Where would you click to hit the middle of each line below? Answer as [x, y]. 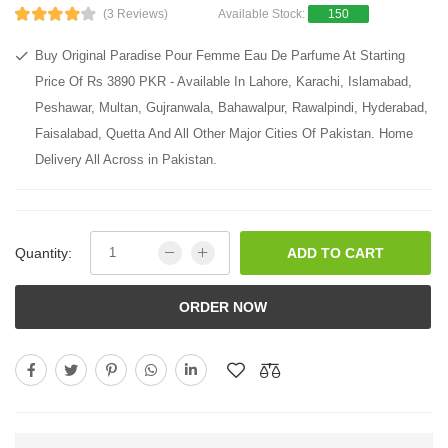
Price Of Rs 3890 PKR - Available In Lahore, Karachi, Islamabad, [223, 81]
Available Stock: [262, 13]
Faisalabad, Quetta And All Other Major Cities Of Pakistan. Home [224, 133]
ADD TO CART [335, 252]
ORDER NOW [223, 306]
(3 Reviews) [135, 13]
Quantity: [43, 252]
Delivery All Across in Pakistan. [126, 159]
